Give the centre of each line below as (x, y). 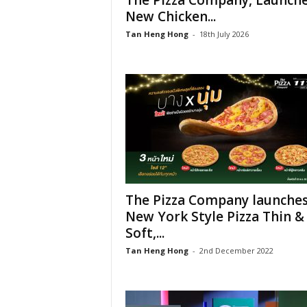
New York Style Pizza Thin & (214, 217)
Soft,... (145, 233)
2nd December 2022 (236, 250)
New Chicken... (170, 16)
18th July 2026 (224, 34)
